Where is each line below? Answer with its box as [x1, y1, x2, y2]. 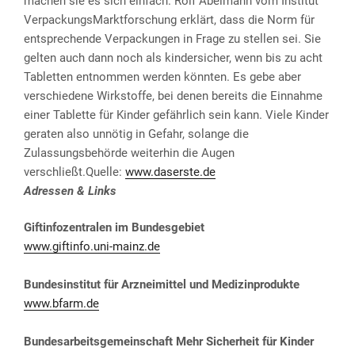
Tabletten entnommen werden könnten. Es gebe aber [24, 69, 301, 84]
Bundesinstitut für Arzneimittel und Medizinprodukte [24, 277, 300, 292]
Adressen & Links [24, 183, 116, 198]
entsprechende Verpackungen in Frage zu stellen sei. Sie [24, 31, 321, 46]
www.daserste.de [125, 164, 216, 179]
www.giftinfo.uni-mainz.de [24, 239, 160, 254]
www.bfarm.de [24, 296, 99, 311]
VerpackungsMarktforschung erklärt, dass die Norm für [24, 12, 315, 27]
